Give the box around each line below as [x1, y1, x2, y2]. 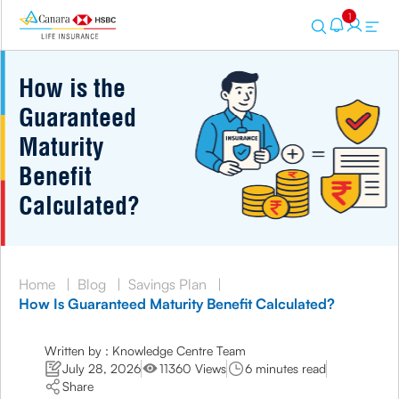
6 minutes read [245, 361, 327, 376]
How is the [19, 72, 126, 103]
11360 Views [159, 361, 227, 376]
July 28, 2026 [62, 361, 142, 376]
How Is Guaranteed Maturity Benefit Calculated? [19, 295, 335, 313]
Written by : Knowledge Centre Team [45, 343, 247, 358]
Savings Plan [128, 275, 207, 293]
